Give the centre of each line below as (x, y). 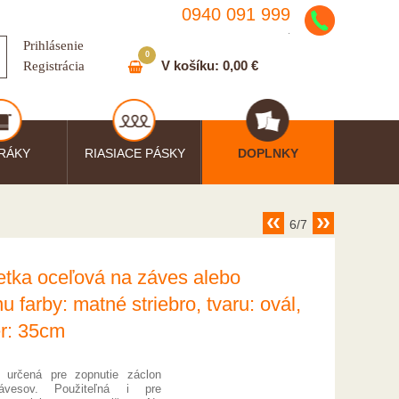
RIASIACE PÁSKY (134, 153)
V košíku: (190, 65)
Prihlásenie (53, 45)
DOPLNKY (268, 153)
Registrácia (54, 66)
